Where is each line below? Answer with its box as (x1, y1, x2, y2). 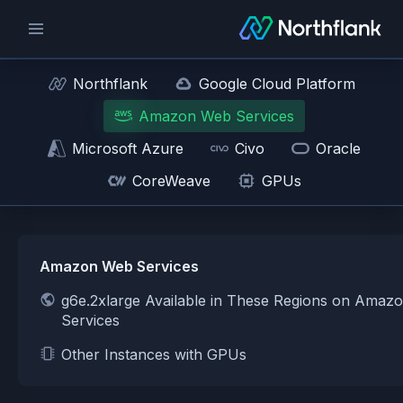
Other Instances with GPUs (61, 345, 246, 363)
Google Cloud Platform (198, 75, 355, 93)
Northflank (72, 75, 148, 93)
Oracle (316, 139, 361, 157)
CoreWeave (131, 172, 210, 190)
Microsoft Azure (72, 139, 184, 157)
